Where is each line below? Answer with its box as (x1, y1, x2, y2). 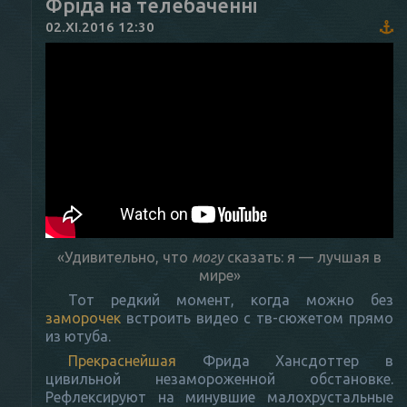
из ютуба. (45, 327, 111, 344)
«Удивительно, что (57, 248, 192, 265)
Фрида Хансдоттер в (176, 352, 393, 369)
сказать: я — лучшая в (223, 248, 382, 265)
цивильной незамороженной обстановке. (45, 370, 393, 387)
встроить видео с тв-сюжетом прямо (121, 309, 393, 326)
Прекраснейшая (68, 352, 176, 369)
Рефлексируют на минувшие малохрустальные (45, 388, 393, 405)
